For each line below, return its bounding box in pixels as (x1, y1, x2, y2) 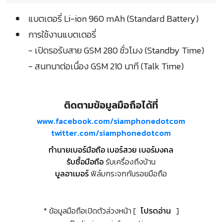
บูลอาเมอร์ (55, 167, 89, 180)
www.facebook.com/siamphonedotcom (37, 115, 185, 127)
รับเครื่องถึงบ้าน (104, 156, 156, 168)
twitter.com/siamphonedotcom (51, 127, 171, 139)
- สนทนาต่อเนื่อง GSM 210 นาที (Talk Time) (28, 59, 184, 73)
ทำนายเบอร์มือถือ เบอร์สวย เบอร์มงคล (49, 144, 173, 156)
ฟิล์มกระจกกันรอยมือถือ (89, 167, 167, 180)
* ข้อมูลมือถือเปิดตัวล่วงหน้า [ (43, 205, 138, 217)
